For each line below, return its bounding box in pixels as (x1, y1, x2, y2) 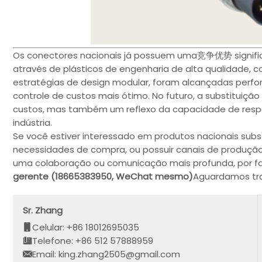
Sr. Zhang (23, 204, 63, 216)
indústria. (13, 116, 52, 129)
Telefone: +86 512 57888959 (32, 234, 154, 247)
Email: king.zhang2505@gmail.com (32, 247, 181, 260)
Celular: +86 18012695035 (32, 220, 140, 233)
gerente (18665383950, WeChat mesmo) (13, 170, 193, 183)
